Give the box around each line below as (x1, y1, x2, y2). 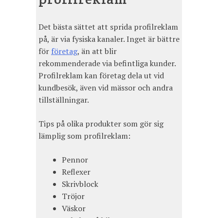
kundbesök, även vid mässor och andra (38, 82, 173, 93)
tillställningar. (38, 94, 89, 106)
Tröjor (62, 191, 85, 202)
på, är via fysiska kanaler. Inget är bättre (38, 34, 180, 45)
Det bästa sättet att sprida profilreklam (38, 21, 178, 33)
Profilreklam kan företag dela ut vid (38, 70, 164, 81)
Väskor (62, 203, 86, 214)
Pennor (62, 154, 88, 165)
